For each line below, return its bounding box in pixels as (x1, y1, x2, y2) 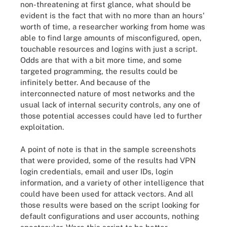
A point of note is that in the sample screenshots (20, 145, 196, 154)
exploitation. (20, 122, 64, 131)
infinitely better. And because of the (20, 78, 150, 87)
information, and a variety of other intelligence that (20, 178, 204, 187)
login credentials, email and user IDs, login (20, 167, 173, 176)
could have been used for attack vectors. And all (20, 190, 194, 198)
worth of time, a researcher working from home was (20, 22, 205, 31)
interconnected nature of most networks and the (20, 89, 195, 98)
